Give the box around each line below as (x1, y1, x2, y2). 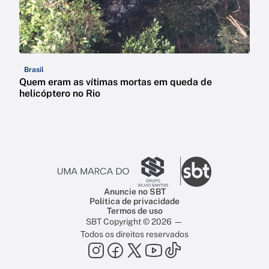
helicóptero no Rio (19, 87, 100, 99)
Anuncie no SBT (103, 186, 166, 196)
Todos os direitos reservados (80, 229, 189, 239)
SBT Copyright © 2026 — (86, 216, 183, 226)
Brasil (24, 65, 44, 74)
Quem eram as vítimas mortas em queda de (19, 76, 212, 88)
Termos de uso (106, 205, 163, 216)
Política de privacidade (89, 196, 180, 206)
